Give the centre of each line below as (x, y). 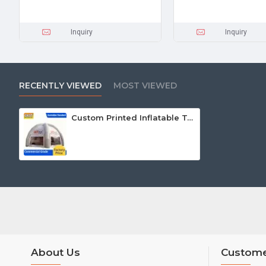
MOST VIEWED (145, 85)
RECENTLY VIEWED (60, 85)
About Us (56, 253)
